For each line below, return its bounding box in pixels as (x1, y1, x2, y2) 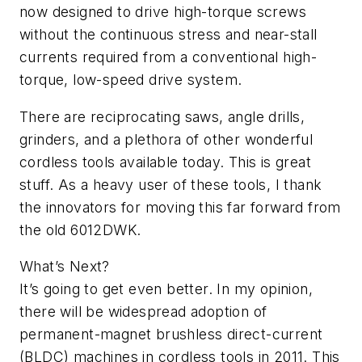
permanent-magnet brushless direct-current (19, 326, 323, 343)
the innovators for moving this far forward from (19, 198, 341, 216)
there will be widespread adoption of (19, 303, 267, 321)
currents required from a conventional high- (19, 48, 318, 66)
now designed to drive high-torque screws (19, 3, 306, 21)
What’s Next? (19, 258, 110, 276)
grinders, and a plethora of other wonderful (19, 130, 314, 148)
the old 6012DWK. (19, 221, 141, 238)
